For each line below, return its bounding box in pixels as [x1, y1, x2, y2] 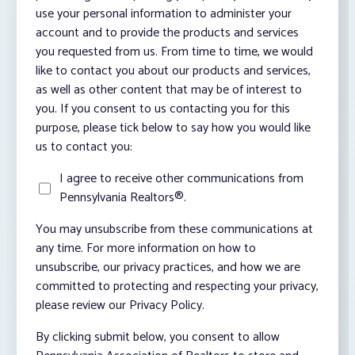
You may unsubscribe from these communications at [36, 219, 313, 241]
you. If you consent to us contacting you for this [36, 98, 290, 120]
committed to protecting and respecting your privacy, [36, 276, 319, 298]
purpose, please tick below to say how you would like [36, 117, 311, 139]
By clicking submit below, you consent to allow [36, 326, 280, 349]
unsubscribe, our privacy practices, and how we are [36, 257, 300, 279]
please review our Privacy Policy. [36, 295, 204, 317]
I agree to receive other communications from [59, 168, 304, 190]
